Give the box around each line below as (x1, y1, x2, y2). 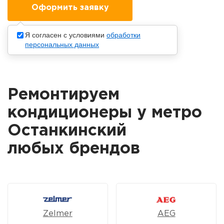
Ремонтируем (7, 88, 119, 102)
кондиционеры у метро (7, 106, 202, 120)
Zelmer (42, 210, 72, 218)
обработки (106, 31, 140, 39)
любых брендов (7, 142, 140, 156)
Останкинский (7, 124, 126, 138)
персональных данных (25, 40, 99, 49)
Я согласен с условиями (25, 31, 106, 39)
